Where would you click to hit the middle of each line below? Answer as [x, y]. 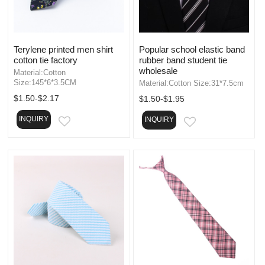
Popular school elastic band [192, 49]
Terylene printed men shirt [63, 49]
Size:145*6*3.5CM [45, 82]
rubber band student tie [183, 60]
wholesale [158, 70]
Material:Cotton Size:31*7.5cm [191, 83]
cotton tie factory [46, 60]
